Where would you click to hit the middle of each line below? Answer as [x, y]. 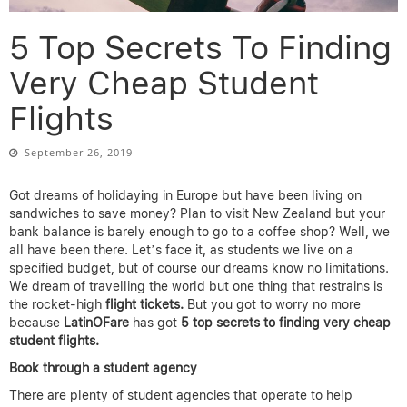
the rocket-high [57, 305]
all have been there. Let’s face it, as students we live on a [181, 250]
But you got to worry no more [272, 305]
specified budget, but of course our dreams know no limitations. [199, 268]
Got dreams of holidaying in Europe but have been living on [185, 196]
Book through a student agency [103, 368]
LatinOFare [96, 323]
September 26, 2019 [79, 153]
